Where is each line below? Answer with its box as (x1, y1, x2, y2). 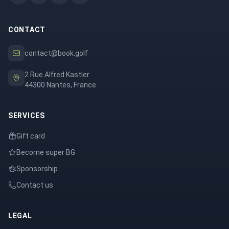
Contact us (16, 181, 53, 190)
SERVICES (8, 111, 45, 120)
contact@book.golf (25, 49, 88, 58)
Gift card (16, 132, 45, 141)
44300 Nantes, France (25, 81, 96, 89)
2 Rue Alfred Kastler (25, 71, 89, 79)
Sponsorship (16, 165, 58, 173)
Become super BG (16, 148, 75, 157)
